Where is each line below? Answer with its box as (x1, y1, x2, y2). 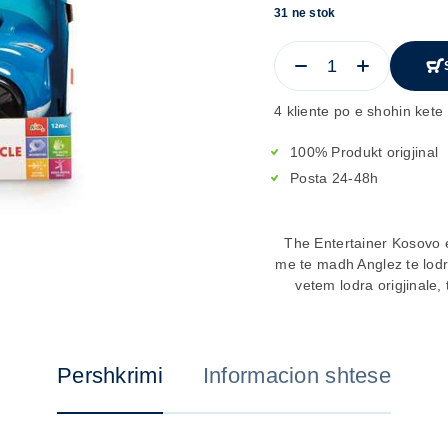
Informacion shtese (202, 362, 391, 388)
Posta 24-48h (290, 170, 379, 186)
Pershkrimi (57, 362, 163, 388)
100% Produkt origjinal (290, 144, 439, 160)
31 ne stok (274, 6, 336, 20)
